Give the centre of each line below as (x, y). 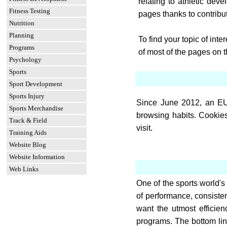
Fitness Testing (30, 11)
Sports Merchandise (36, 108)
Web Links (24, 169)
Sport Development (36, 84)
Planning (22, 35)
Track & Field (28, 120)
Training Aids (28, 133)
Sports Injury (27, 96)
